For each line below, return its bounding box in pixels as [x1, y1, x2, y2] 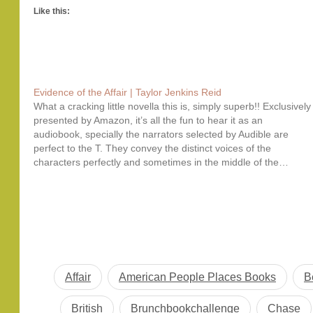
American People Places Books [118, 271, 276, 283]
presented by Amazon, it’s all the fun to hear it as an [34, 115, 263, 126]
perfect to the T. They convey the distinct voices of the [34, 143, 272, 154]
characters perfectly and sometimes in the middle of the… [34, 156, 289, 168]
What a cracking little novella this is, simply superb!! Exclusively [34, 101, 312, 112]
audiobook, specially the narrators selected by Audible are [34, 129, 289, 140]
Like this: [34, 6, 71, 16]
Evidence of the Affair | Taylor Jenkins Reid [34, 87, 222, 98]
